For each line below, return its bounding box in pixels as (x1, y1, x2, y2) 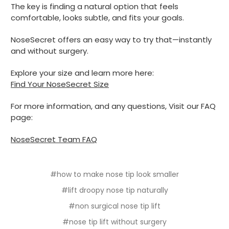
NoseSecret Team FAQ (11, 133, 97, 145)
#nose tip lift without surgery (62, 216, 167, 227)
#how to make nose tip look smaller (50, 169, 179, 179)
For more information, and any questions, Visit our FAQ (11, 100, 216, 111)
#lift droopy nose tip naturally (61, 185, 168, 195)
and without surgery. (11, 45, 88, 56)
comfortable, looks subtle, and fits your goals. (11, 12, 184, 23)
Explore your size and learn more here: (11, 67, 154, 78)
